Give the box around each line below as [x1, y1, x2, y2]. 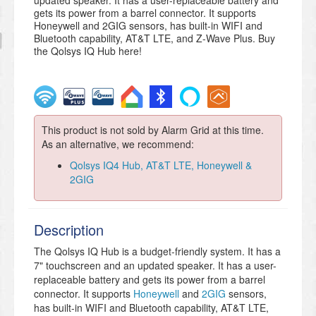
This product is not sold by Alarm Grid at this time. [42, 123, 264, 138]
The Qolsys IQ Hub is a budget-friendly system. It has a [34, 244, 281, 259]
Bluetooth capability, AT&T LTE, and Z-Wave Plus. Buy [34, 31, 275, 46]
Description [34, 219, 104, 241]
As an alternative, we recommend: [42, 137, 194, 152]
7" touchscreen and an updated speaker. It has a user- [34, 258, 276, 273]
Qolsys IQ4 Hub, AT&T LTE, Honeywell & [70, 158, 252, 173]
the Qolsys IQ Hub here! [34, 44, 142, 59]
